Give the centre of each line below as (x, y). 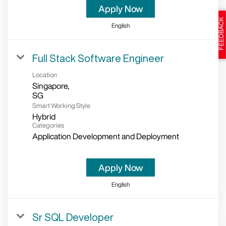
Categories (48, 126)
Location (45, 75)
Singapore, (51, 86)
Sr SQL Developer (73, 217)
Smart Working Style (61, 106)
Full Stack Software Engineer (98, 59)
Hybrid (44, 117)
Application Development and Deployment (106, 136)
